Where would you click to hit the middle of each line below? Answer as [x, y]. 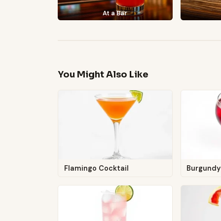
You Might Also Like [103, 75]
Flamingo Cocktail [96, 168]
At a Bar [115, 13]
